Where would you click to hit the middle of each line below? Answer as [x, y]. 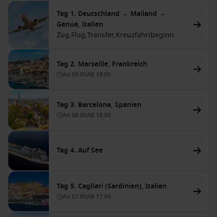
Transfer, [101, 35]
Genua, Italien [80, 24]
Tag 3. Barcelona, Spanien [99, 105]
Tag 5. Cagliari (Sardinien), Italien [112, 186]
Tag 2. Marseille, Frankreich [102, 64]
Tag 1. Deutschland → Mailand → [111, 14]
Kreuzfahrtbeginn [145, 35]
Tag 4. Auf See [80, 150]
